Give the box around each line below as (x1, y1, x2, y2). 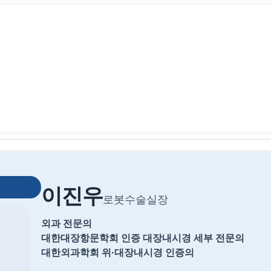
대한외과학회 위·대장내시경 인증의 (41, 247, 194, 258)
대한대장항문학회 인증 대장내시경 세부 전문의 (41, 233, 244, 243)
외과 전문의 (41, 218, 92, 229)
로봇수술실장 (103, 193, 168, 206)
